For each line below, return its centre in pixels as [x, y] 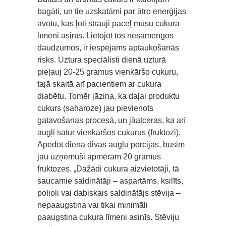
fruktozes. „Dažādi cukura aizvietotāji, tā [108, 168]
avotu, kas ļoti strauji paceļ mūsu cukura [108, 23]
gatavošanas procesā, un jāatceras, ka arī [111, 120]
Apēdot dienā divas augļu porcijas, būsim [111, 144]
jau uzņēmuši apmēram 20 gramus [99, 156]
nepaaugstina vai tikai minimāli [93, 205]
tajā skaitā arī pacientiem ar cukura [99, 84]
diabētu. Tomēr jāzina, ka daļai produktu [108, 96]
